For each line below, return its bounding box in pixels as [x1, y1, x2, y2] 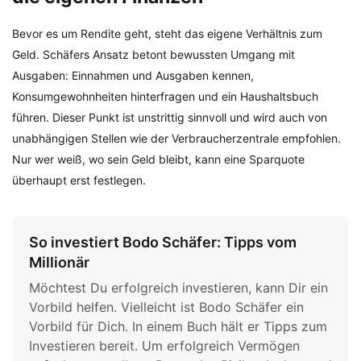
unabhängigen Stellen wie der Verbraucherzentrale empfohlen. [12, 131, 341, 146]
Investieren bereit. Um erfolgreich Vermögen [29, 338, 300, 355]
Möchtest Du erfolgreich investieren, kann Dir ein [29, 280, 328, 297]
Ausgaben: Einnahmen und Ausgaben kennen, [12, 68, 254, 83]
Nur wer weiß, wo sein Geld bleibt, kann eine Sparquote [12, 152, 305, 167]
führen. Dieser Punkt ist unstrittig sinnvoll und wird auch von [12, 110, 327, 125]
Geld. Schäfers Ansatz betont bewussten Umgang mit [12, 48, 295, 62]
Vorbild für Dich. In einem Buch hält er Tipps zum [29, 318, 327, 335]
